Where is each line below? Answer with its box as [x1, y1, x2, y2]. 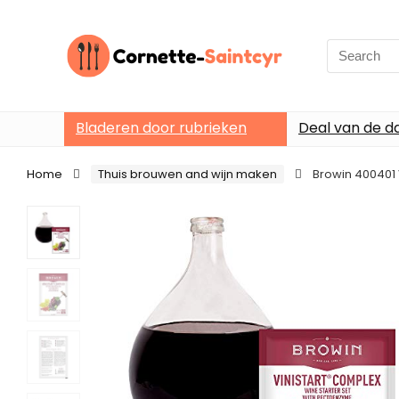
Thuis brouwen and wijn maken [98, 166, 277, 183]
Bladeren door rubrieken [76, 118, 247, 138]
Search [326, 38, 372, 58]
